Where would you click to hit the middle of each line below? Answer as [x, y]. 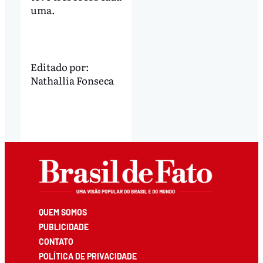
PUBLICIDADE [64, 227]
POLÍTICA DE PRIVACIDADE [88, 257]
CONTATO [56, 241]
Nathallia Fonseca [72, 80]
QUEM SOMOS [63, 212]
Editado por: [60, 66]
